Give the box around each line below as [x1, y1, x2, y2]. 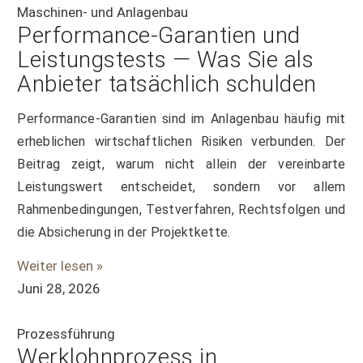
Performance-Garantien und [17, 22, 301, 49]
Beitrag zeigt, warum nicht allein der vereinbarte [17, 156, 346, 172]
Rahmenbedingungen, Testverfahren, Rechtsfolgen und [17, 201, 346, 217]
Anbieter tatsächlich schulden [17, 70, 317, 98]
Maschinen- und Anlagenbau [17, 4, 189, 21]
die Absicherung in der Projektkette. [17, 224, 231, 240]
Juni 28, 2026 [17, 280, 101, 297]
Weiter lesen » [17, 258, 104, 275]
